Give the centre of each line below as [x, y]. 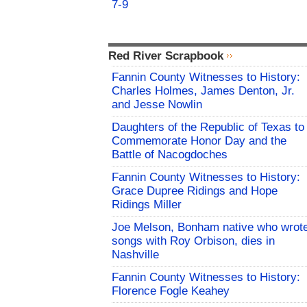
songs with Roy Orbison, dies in [193, 241]
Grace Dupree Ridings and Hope [195, 191]
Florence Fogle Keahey [171, 291]
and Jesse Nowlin [157, 105]
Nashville [135, 255]
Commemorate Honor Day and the [199, 141]
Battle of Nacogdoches [170, 155]
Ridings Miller [147, 205]
